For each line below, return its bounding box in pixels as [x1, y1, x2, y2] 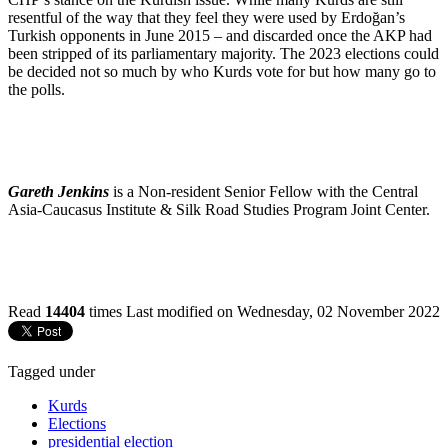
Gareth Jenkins [8, 183, 109, 201]
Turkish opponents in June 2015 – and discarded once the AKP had [8, 27, 432, 45]
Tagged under [8, 363, 95, 381]
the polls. [8, 81, 65, 99]
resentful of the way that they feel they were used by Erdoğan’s [8, 9, 405, 27]
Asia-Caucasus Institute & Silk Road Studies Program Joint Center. [8, 201, 430, 219]
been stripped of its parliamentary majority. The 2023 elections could [8, 45, 439, 63]
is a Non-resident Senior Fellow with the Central [113, 183, 418, 201]
